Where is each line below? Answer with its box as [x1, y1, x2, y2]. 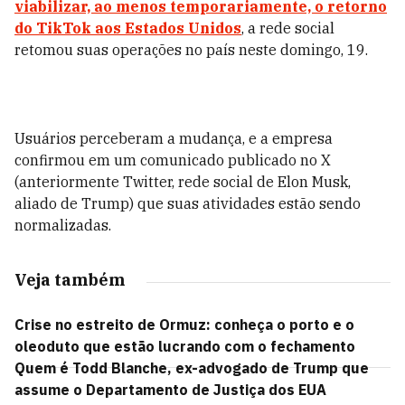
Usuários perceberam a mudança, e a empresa [14, 129, 333, 147]
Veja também [14, 269, 125, 290]
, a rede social [241, 19, 334, 37]
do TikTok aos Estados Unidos [14, 19, 241, 37]
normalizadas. [14, 216, 111, 234]
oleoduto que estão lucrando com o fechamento [14, 337, 355, 355]
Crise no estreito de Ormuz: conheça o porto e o [14, 316, 354, 334]
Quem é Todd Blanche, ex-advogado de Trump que [14, 359, 369, 377]
